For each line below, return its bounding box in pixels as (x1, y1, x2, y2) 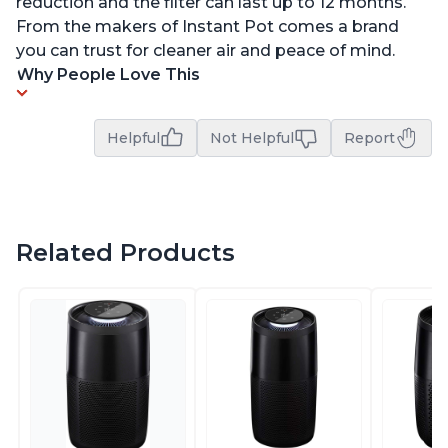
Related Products (16, 238, 235, 268)
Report (344, 129, 395, 148)
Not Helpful (210, 129, 294, 148)
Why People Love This (16, 65, 200, 85)
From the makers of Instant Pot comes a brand (16, 17, 399, 37)
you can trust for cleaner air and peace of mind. (16, 41, 395, 61)
